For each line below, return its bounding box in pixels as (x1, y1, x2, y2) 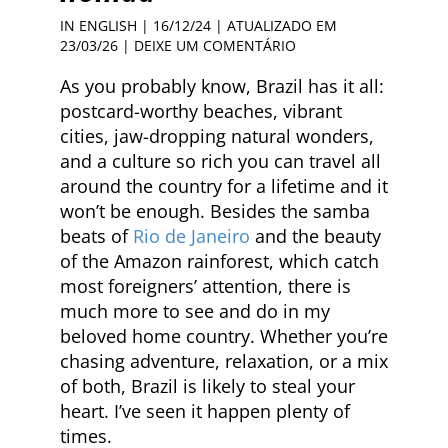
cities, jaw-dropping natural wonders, (60, 124, 374, 148)
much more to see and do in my (60, 299, 330, 323)
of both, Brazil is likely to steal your (60, 374, 355, 398)
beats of (60, 224, 133, 248)
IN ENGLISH (60, 16, 137, 35)
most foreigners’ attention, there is (60, 274, 351, 298)
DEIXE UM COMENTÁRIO (134, 36, 296, 55)
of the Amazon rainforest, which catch (60, 249, 379, 273)
